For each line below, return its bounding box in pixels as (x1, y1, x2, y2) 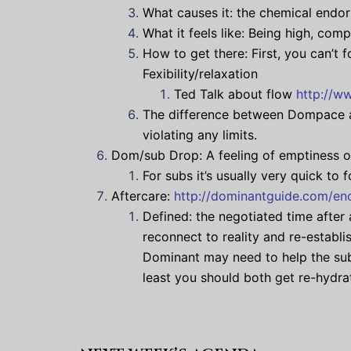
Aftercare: (111, 188, 174, 204)
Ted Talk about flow (174, 86, 296, 102)
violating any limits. (143, 127, 257, 143)
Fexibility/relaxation (143, 66, 258, 81)
